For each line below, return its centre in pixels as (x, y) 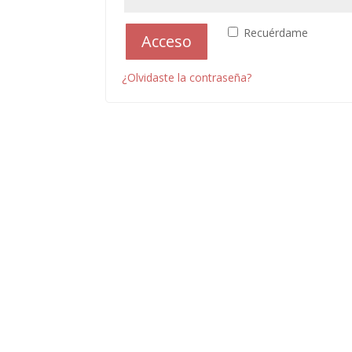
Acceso (167, 41)
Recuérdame (276, 33)
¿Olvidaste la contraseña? (187, 77)
